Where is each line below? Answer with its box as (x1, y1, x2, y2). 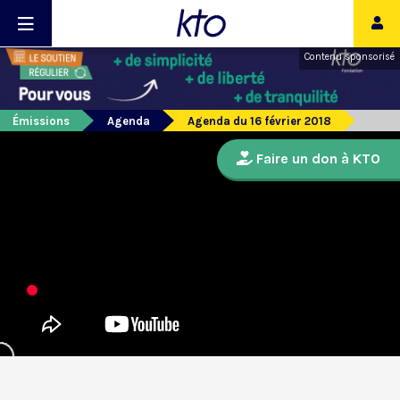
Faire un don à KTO (253, 150, 380, 168)
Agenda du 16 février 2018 (187, 114, 331, 129)
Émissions (12, 114, 70, 129)
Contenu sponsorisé (304, 51, 395, 62)
